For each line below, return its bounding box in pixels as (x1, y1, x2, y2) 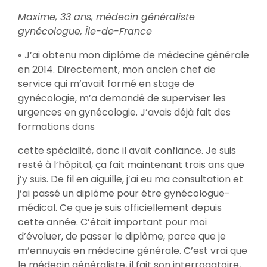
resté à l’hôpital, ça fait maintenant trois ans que (18, 158, 244, 172)
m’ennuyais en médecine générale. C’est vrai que (18, 244, 247, 257)
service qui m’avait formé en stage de (18, 77, 194, 91)
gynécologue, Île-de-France (18, 24, 155, 38)
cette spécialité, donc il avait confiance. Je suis (18, 144, 236, 157)
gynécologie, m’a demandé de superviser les (18, 91, 226, 105)
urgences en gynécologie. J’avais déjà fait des (18, 105, 231, 119)
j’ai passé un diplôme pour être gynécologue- (18, 187, 230, 200)
